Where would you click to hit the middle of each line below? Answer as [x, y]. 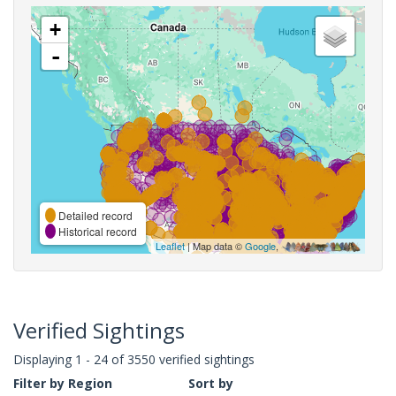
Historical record [96, 231]
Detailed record [94, 215]
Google [260, 245]
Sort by [211, 383]
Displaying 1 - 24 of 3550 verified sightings [134, 359]
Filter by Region [63, 383]
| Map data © [215, 245]
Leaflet [170, 245]
